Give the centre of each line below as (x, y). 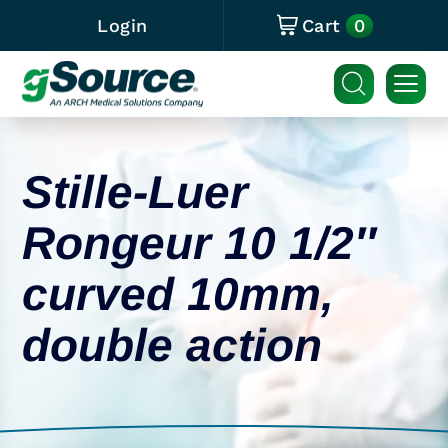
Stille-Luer (135, 191)
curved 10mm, (178, 293)
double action (172, 344)
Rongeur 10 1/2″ (199, 242)
